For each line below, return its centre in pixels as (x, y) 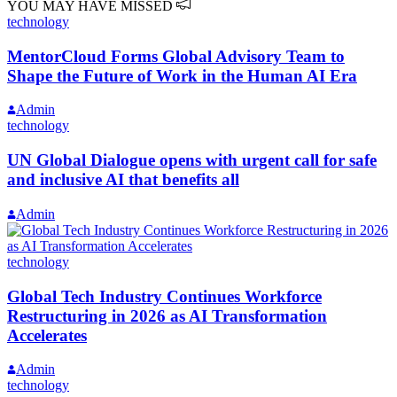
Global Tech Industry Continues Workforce (164, 296)
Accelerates (47, 335)
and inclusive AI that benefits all (123, 180)
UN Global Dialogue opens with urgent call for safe (192, 160)
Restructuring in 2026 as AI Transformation (167, 315)
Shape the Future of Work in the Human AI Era (182, 75)
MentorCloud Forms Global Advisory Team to (176, 56)
